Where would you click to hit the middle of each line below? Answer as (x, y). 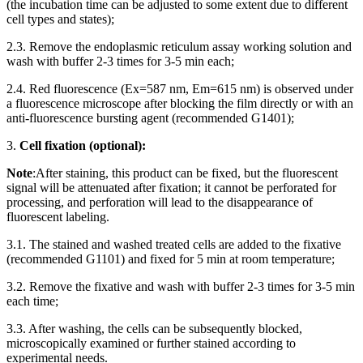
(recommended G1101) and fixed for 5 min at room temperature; (171, 258)
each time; (32, 301)
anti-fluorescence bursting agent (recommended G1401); (150, 117)
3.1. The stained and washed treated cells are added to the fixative (174, 244)
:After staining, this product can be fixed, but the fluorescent (185, 173)
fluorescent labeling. (58, 216)
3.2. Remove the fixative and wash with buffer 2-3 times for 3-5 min (181, 286)
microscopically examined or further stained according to (151, 343)
